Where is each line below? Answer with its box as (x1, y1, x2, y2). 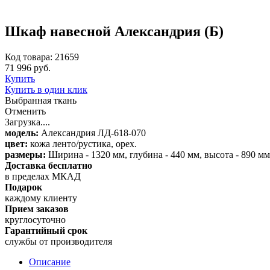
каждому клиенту (5, 192, 77, 203)
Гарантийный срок (5, 225, 87, 236)
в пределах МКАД (5, 171, 81, 181)
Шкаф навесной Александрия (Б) (5, 23, 224, 39)
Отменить (5, 105, 46, 116)
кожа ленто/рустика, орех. (28, 138, 137, 149)
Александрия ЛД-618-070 (39, 127, 146, 138)
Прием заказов (5, 203, 69, 214)
